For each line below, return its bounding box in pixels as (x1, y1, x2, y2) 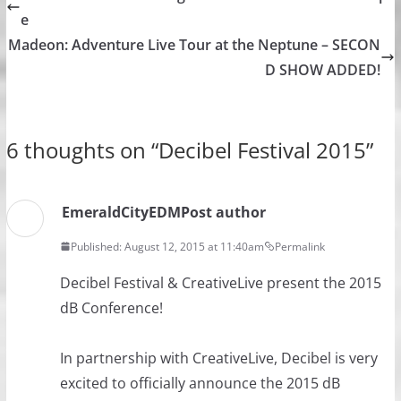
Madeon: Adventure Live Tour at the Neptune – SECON (8, 34, 381, 55)
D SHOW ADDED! (265, 59, 381, 80)
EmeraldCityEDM (61, 201, 181, 222)
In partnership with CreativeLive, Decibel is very (59, 347, 378, 368)
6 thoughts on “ (5, 134, 158, 165)
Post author (180, 201, 266, 222)
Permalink (274, 238, 325, 254)
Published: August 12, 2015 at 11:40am (70, 238, 264, 254)
